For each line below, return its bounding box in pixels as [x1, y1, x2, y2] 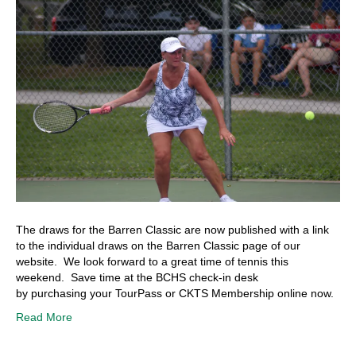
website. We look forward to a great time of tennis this [16, 254, 288, 268]
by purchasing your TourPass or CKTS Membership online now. [16, 286, 334, 300]
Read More [16, 310, 72, 323]
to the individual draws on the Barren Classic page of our [16, 238, 300, 252]
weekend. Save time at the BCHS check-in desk [16, 270, 258, 284]
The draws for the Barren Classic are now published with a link [16, 222, 329, 236]
